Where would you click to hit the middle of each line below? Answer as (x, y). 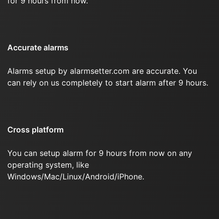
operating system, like (48, 165)
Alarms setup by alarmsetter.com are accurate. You (102, 71)
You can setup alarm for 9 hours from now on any (100, 153)
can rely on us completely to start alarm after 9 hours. (108, 83)
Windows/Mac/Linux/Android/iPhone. (76, 176)
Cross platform (35, 130)
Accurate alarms (38, 47)
